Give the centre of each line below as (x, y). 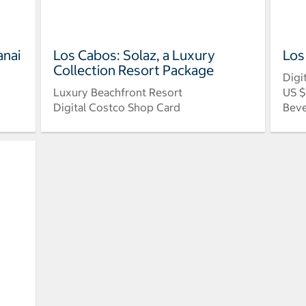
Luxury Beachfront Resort (117, 93)
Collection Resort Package (133, 70)
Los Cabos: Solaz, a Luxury (134, 55)
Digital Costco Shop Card (116, 108)
